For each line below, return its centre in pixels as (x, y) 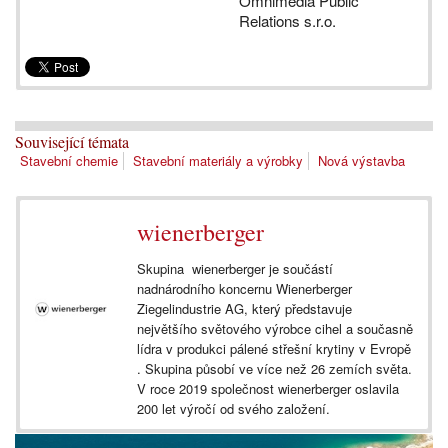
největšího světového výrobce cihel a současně (275, 329)
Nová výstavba (361, 161)
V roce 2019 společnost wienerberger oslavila (268, 389)
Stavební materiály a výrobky (218, 161)
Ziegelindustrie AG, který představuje (244, 309)
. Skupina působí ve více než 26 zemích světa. (274, 369)
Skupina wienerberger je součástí (235, 269)
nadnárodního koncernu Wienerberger (244, 289)
